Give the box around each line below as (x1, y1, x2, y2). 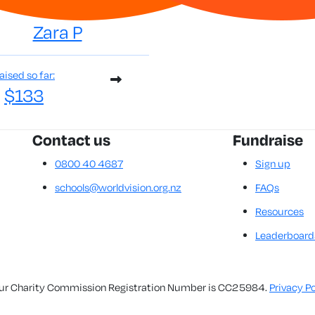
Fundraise (233, 130, 303, 150)
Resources (255, 205, 304, 219)
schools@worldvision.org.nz (55, 181, 181, 195)
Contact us (32, 130, 110, 150)
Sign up (255, 157, 290, 171)
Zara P (32, 20, 82, 44)
